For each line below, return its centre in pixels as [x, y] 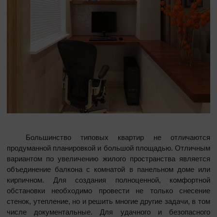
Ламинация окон [82, 128]
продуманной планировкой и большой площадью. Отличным [108, 148]
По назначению [80, 35]
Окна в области [80, 12]
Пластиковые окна [87, 105]
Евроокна [69, 82]
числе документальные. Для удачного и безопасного [108, 212]
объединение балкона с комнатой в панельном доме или [108, 169]
